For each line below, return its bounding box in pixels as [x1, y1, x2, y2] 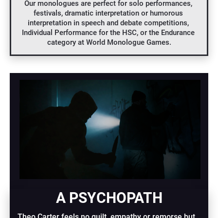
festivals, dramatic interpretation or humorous [33, 9, 183, 18]
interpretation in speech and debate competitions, [27, 18, 189, 28]
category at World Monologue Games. [47, 38, 171, 47]
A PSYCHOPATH [55, 189, 163, 207]
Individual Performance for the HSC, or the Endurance [21, 28, 195, 37]
